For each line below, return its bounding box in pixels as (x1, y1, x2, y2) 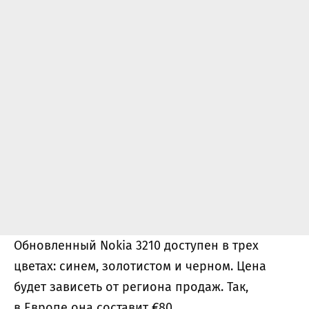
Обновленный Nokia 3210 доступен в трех (14, 237, 259, 253)
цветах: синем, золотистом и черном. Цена (14, 258, 266, 274)
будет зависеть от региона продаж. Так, (14, 279, 248, 295)
